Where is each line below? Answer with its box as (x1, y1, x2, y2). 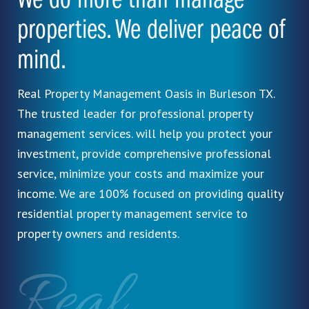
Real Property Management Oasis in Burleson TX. (17, 85, 275, 101)
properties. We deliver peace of (17, 17, 285, 45)
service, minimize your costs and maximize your (17, 165, 264, 181)
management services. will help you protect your (17, 125, 272, 141)
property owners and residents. (17, 225, 179, 241)
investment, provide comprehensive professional (17, 145, 271, 161)
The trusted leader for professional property (17, 105, 252, 121)
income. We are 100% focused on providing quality (17, 185, 283, 201)
